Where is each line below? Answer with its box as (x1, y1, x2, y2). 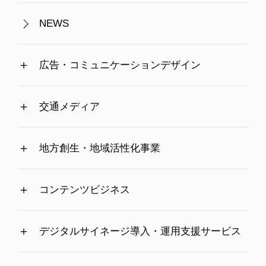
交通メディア (39, 101, 100, 113)
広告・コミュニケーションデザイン (39, 59, 201, 71)
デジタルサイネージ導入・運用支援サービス (39, 226, 241, 237)
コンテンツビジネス (39, 184, 130, 196)
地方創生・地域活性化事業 (39, 142, 160, 154)
